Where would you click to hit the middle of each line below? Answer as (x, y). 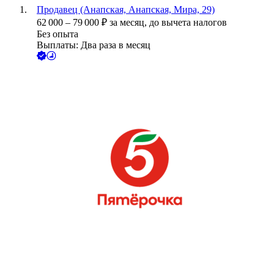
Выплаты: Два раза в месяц (94, 45)
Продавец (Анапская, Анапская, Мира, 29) (126, 10)
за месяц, (129, 23)
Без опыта (57, 34)
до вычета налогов (188, 23)
